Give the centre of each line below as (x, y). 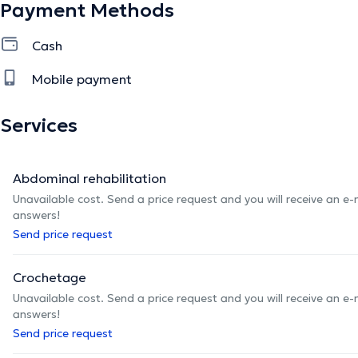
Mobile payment (82, 79)
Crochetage (50, 277)
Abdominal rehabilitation (89, 178)
